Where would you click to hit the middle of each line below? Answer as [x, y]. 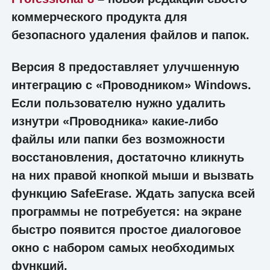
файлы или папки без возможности [118, 139]
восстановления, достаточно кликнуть [127, 157]
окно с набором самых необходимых [123, 247]
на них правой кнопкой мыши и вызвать [132, 175]
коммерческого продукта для [99, 17]
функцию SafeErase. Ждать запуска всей [133, 193]
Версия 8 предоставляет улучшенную [125, 67]
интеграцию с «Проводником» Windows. [131, 85]
